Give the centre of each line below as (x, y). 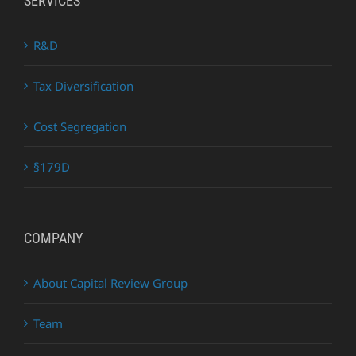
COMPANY (53, 238)
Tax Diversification (83, 86)
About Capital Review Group (110, 283)
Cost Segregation (80, 127)
